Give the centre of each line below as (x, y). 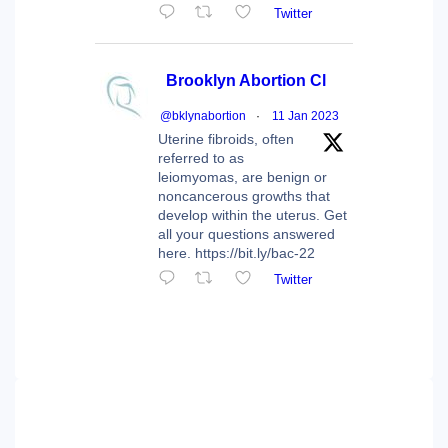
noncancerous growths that (244, 196)
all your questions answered (246, 234)
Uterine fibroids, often (226, 139)
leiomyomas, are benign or (242, 177)
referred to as (201, 158)
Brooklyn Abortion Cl (246, 81)
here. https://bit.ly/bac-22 (236, 253)
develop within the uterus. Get (252, 215)
